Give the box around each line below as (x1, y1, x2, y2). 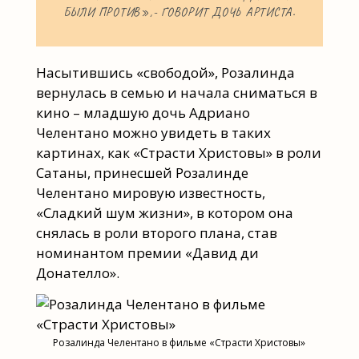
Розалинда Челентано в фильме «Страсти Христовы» (53, 336, 306, 350)
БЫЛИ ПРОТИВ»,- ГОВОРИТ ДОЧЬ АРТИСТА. (63, 5, 296, 21)
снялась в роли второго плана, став (35, 224, 277, 243)
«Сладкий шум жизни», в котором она (35, 204, 293, 223)
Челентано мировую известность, (35, 184, 265, 203)
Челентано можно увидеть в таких (35, 123, 271, 143)
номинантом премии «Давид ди (35, 244, 259, 263)
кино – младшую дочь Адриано (35, 103, 250, 123)
